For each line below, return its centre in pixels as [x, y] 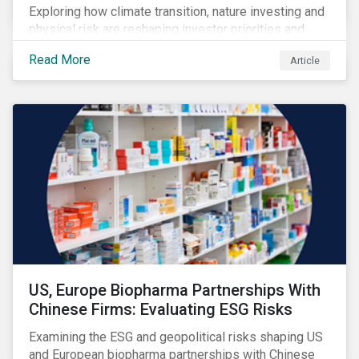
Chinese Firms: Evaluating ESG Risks [161, 309]
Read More [60, 59]
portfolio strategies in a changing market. [143, 47]
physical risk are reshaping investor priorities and [167, 29]
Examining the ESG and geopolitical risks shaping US [176, 337]
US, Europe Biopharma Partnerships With [175, 290]
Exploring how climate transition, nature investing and [177, 12]
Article [305, 60]
